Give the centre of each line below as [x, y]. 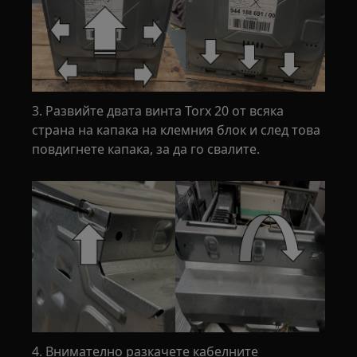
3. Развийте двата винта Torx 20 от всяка [158, 111]
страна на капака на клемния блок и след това [177, 130]
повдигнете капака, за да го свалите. [146, 149]
